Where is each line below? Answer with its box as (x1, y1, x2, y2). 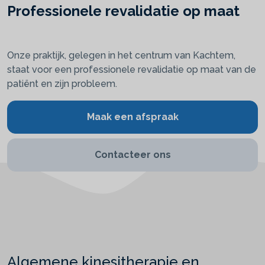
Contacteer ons (94, 148, 171, 160)
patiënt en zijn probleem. (7, 77, 117, 89)
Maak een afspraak (86, 111, 179, 122)
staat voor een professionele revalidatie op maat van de (7, 63, 256, 75)
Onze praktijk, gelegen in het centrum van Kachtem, (7, 49, 235, 61)
